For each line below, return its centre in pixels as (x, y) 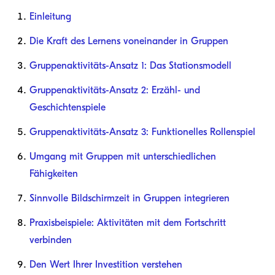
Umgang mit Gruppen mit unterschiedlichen (123, 156)
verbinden (51, 240)
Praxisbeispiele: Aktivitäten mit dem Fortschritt (128, 223)
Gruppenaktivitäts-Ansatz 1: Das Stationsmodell (130, 65)
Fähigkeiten (54, 173)
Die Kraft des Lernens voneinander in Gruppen (129, 41)
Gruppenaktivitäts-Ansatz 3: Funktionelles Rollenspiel (142, 132)
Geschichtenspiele (68, 107)
